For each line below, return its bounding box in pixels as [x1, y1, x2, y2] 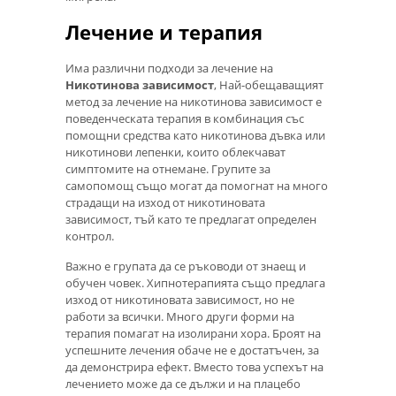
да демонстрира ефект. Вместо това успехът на [65, 359, 324, 376]
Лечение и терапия [65, 19, 263, 46]
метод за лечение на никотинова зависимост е [65, 93, 322, 110]
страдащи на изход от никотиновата [65, 194, 265, 210]
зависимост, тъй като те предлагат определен [65, 210, 316, 227]
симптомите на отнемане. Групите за [65, 160, 270, 177]
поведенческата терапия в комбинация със [65, 110, 304, 126]
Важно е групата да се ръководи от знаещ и [65, 258, 306, 275]
